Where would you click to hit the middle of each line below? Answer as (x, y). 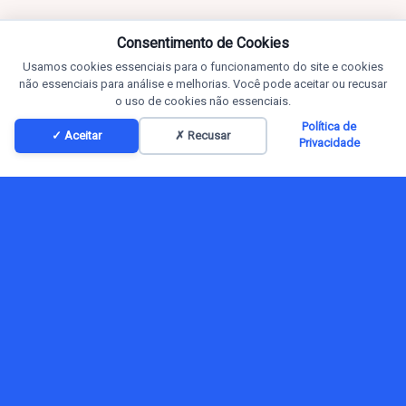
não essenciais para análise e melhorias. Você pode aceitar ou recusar (203, 84)
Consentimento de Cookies (203, 43)
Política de (329, 126)
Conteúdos (258, 143)
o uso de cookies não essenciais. (203, 101)
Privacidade (329, 143)
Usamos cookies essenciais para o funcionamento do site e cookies (203, 67)
